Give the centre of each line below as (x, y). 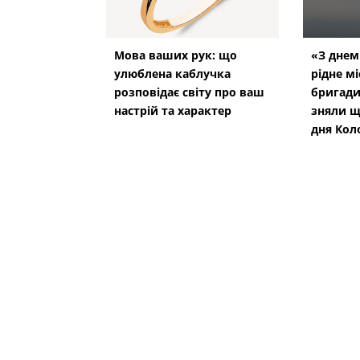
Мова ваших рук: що (176, 55)
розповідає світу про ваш (189, 92)
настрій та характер (173, 111)
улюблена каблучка (172, 74)
